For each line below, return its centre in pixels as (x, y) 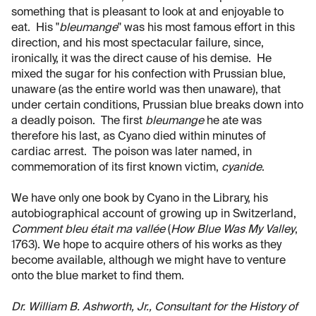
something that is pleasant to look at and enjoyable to (147, 12)
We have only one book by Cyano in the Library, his (140, 199)
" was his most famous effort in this (206, 28)
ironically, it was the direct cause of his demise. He (141, 59)
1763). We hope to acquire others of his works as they (146, 245)
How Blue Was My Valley (233, 230)
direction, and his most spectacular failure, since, (138, 43)
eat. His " (35, 28)
